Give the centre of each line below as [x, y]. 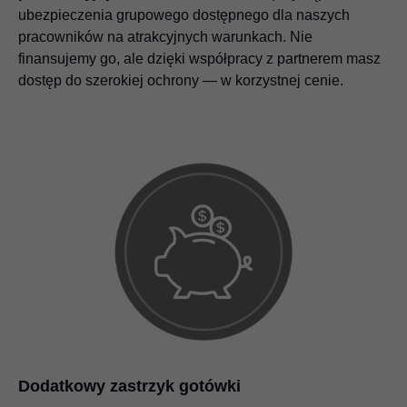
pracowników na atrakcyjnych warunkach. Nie [165, 37]
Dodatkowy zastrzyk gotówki [129, 387]
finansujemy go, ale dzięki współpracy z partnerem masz [199, 59]
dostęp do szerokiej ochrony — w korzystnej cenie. [181, 81]
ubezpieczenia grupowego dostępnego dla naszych [184, 15]
